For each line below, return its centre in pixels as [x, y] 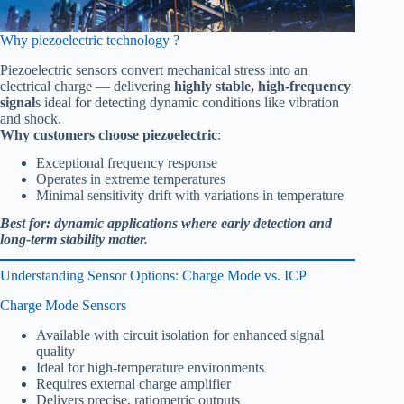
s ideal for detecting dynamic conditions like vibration [187, 103]
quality [55, 352]
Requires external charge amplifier [133, 384]
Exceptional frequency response [127, 162]
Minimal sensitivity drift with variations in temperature [190, 195]
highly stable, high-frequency [262, 87]
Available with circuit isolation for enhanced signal [180, 335]
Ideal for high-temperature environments [150, 368]
